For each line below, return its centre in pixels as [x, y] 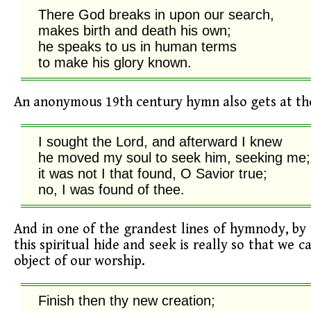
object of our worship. [79, 261]
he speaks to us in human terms [137, 46]
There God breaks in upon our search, [156, 14]
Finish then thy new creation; [127, 300]
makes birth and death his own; [135, 30]
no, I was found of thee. [111, 189]
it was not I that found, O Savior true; [153, 173]
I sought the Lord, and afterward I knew [160, 141]
